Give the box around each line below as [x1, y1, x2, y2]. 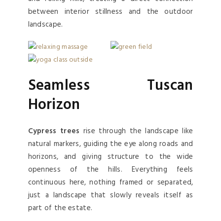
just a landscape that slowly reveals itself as [28, 189, 193, 202]
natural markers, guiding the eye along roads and [28, 138, 193, 150]
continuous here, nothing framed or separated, [28, 177, 193, 189]
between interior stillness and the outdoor [28, 6, 193, 18]
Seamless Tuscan [28, 74, 193, 98]
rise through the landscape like [79, 125, 193, 138]
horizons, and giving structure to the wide [28, 151, 193, 163]
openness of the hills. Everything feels [28, 164, 193, 176]
